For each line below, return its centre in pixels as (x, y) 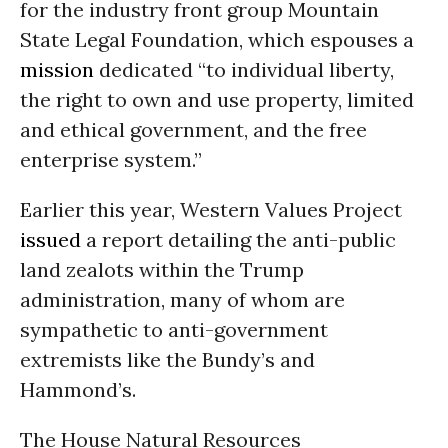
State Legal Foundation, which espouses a (217, 39)
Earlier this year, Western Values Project (211, 209)
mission (57, 69)
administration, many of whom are (182, 299)
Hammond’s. (78, 389)
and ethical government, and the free (193, 129)
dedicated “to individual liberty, (244, 69)
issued (50, 239)
